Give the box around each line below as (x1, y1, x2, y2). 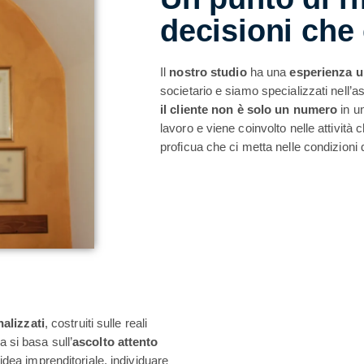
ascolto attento (72, 334, 158, 349)
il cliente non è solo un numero (160, 102, 338, 116)
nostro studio (166, 64, 247, 79)
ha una (246, 64, 290, 79)
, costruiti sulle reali (44, 315, 148, 330)
